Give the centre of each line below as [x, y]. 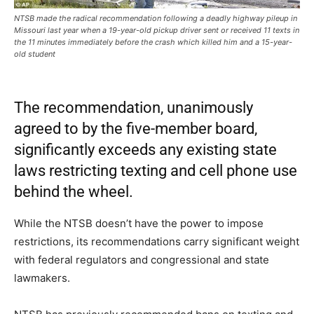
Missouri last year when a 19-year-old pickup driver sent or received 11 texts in [157, 30]
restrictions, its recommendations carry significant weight [157, 242]
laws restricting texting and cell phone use [156, 171]
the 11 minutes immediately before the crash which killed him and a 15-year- [153, 42]
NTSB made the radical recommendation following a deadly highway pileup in [156, 19]
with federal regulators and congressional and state [142, 260]
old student [35, 54]
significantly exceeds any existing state [145, 150]
